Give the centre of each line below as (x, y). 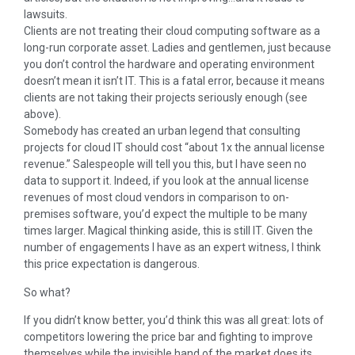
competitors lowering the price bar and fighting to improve (168, 337)
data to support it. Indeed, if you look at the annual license (166, 181)
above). (42, 115)
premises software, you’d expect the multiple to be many (166, 214)
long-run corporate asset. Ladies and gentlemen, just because (177, 48)
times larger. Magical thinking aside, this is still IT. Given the (168, 231)
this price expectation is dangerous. (112, 264)
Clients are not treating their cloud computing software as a (172, 31)
